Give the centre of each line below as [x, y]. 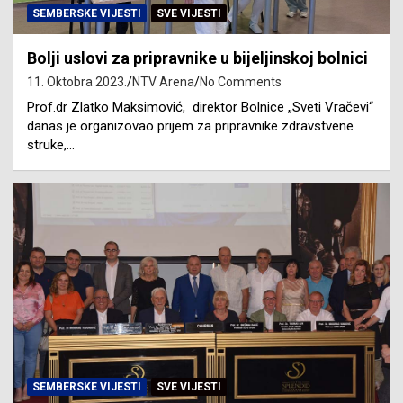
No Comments [241, 81]
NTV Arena [163, 81]
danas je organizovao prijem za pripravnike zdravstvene [190, 125]
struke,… [51, 144]
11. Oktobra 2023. [77, 81]
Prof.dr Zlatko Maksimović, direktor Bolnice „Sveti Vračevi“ [200, 107]
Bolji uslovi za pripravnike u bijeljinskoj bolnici [197, 58]
